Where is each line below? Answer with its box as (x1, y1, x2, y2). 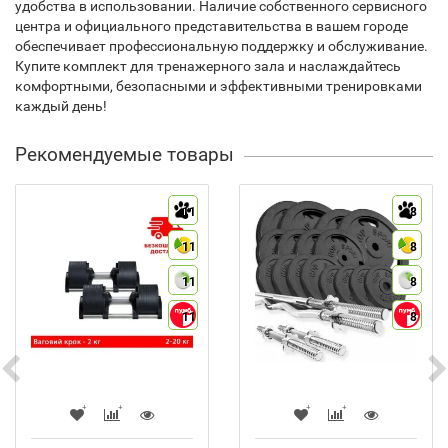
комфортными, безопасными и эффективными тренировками (15, 77, 422, 94)
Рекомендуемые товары (15, 142, 234, 166)
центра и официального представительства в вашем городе (15, 17, 408, 34)
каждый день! (15, 97, 107, 114)
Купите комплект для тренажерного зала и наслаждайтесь (15, 57, 401, 74)
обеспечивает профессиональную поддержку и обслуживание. (15, 37, 428, 54)
